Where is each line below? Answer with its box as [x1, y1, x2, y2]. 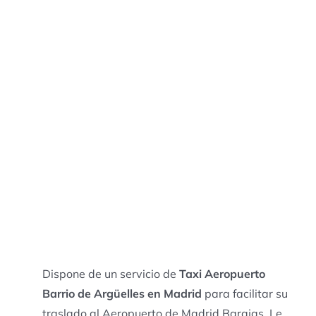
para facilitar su [201, 286, 288, 300]
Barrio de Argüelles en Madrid [42, 286, 202, 300]
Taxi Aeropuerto [178, 266, 265, 281]
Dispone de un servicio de [42, 266, 179, 281]
